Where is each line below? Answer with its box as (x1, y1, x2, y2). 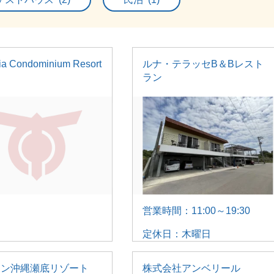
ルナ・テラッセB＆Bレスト (142, 58, 264, 69)
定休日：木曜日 (142, 228, 211, 239)
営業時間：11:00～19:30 (142, 205, 250, 216)
